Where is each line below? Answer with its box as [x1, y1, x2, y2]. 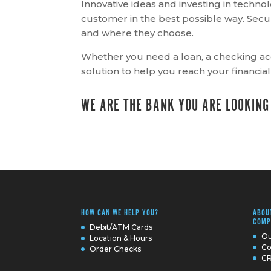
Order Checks [90, 244, 142, 253]
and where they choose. [81, 27, 194, 39]
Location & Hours [90, 233, 152, 243]
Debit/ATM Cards [90, 223, 153, 232]
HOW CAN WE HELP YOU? [81, 207, 159, 218]
